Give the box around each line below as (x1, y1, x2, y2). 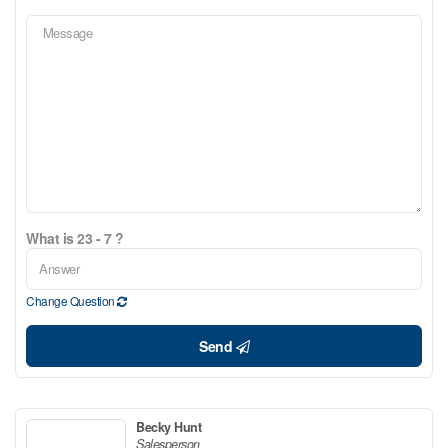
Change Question (26, 291, 117, 309)
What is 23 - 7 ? (26, 227, 123, 248)
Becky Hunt (136, 417, 201, 436)
